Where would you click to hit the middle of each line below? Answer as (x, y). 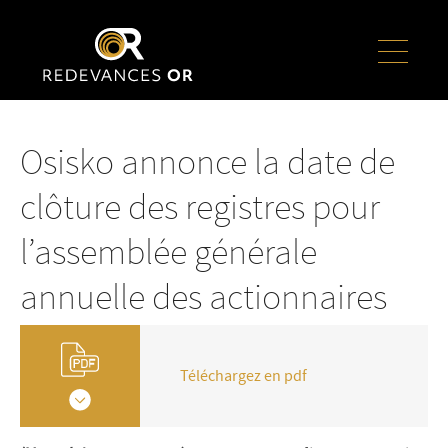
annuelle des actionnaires (203, 297)
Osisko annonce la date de (207, 162)
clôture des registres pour (200, 207)
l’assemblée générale (168, 252)
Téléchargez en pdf (243, 376)
